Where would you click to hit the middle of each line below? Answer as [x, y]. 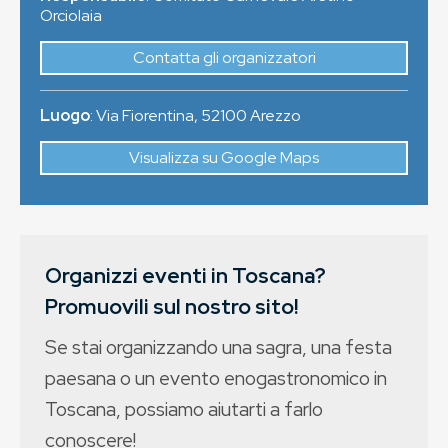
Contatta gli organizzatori [224, 58]
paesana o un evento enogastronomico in [216, 378]
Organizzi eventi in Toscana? [185, 276]
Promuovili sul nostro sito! [171, 307]
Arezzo [275, 116]
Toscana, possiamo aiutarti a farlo [184, 409]
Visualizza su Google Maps [224, 158]
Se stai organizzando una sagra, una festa [218, 347]
